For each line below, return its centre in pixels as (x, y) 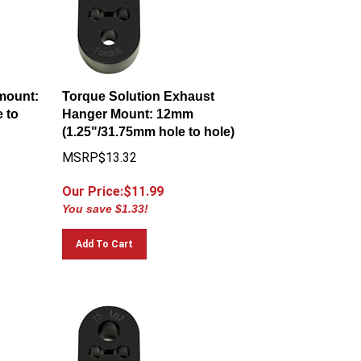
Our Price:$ (97, 184)
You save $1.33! (106, 201)
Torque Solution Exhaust (139, 89)
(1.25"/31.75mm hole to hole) (149, 124)
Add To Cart (105, 237)
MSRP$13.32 (100, 150)
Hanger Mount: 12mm (128, 107)
